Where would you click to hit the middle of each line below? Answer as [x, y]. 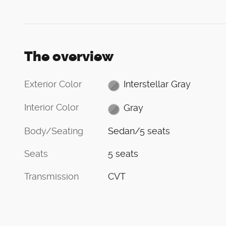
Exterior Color [53, 84]
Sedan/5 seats [139, 131]
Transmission [51, 177]
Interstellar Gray [157, 84]
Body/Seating [54, 131]
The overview [69, 56]
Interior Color [51, 107]
